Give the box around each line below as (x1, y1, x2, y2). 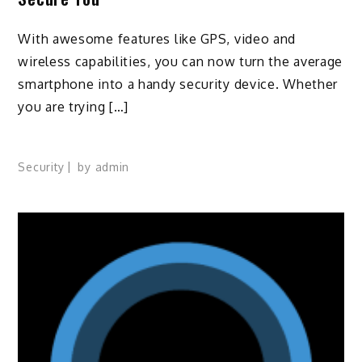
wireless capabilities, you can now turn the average (18, 53, 343, 69)
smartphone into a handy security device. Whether (18, 75, 339, 92)
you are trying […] (18, 98, 129, 115)
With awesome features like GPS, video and (18, 30, 297, 47)
